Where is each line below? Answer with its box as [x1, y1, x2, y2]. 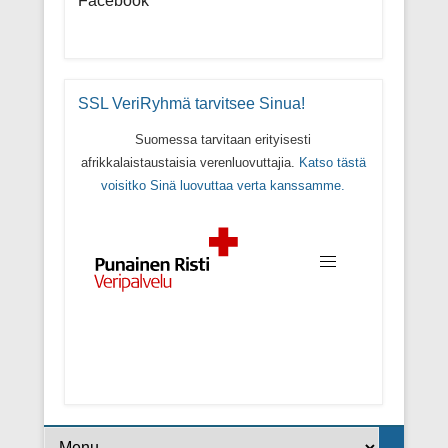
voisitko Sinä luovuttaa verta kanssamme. [101, 178, 346, 194]
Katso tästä [298, 155, 366, 171]
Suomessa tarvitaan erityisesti [135, 132, 312, 148]
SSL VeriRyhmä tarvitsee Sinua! [77, 95, 305, 113]
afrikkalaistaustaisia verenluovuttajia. [80, 155, 299, 171]
